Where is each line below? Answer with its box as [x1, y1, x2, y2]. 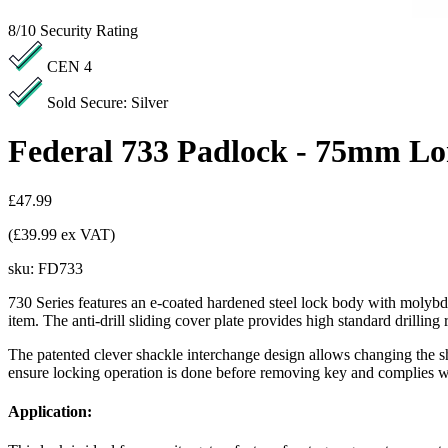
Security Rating [40, 22, 138, 39]
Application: [8, 403, 92, 421]
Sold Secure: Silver [47, 94, 168, 111]
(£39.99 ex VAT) [8, 225, 115, 243]
